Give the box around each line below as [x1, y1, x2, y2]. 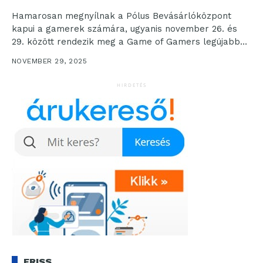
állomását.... [12, 49, 65, 60]
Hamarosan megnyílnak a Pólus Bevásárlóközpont [12, 11, 231, 22]
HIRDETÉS [116, 82, 147, 89]
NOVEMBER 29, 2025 [12, 57, 87, 66]
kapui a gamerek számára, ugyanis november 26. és [12, 23, 237, 35]
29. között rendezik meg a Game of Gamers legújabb [12, 36, 240, 48]
